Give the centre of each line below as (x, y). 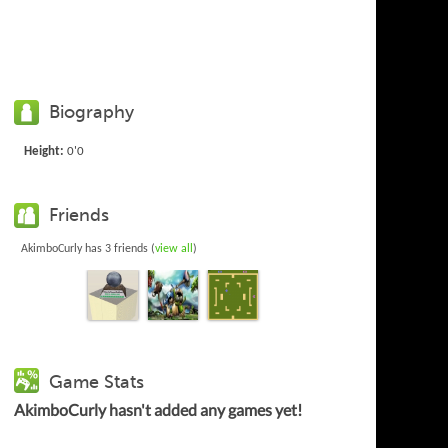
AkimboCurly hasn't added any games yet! (158, 409)
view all (174, 248)
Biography (92, 111)
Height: (44, 151)
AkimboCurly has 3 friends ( (88, 248)
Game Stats (97, 381)
